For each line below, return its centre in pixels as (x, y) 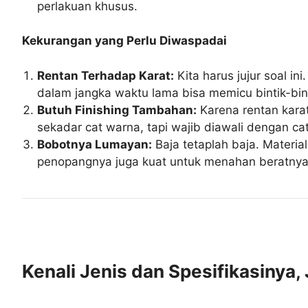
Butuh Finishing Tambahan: (117, 110)
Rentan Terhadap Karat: (106, 75)
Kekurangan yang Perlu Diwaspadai (124, 41)
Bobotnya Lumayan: (95, 144)
